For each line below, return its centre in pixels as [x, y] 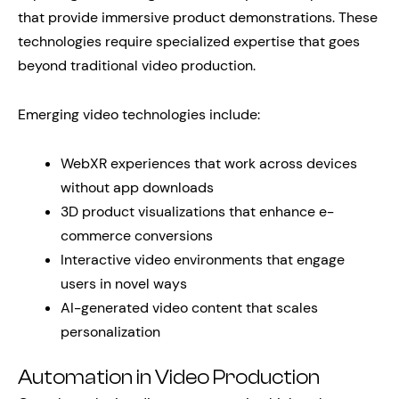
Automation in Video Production [169, 378]
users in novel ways [124, 284]
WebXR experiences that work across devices [209, 163]
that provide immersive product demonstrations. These [198, 17]
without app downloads [137, 187]
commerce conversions [137, 236]
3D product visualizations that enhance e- [197, 212]
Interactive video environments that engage [203, 260]
